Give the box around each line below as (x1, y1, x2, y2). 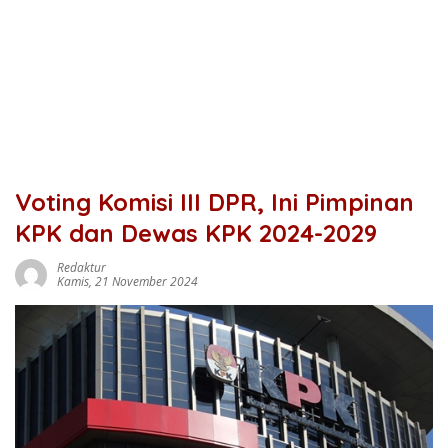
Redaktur (57, 259, 106, 276)
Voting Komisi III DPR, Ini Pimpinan (15, 187, 414, 217)
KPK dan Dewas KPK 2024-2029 (15, 218, 377, 248)
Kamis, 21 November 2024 (57, 273, 198, 290)
